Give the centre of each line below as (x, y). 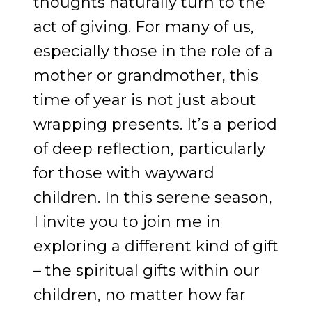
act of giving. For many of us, (144, 27)
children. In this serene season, (153, 198)
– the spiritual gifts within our (147, 271)
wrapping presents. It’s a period (155, 125)
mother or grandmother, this (146, 76)
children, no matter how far (140, 295)
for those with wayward (124, 173)
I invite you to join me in (127, 222)
